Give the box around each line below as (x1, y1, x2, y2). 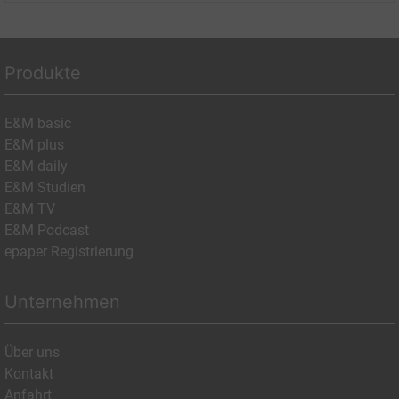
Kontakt (4, 365, 53, 383)
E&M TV (4, 200, 55, 218)
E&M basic (4, 115, 71, 133)
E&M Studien (4, 179, 85, 197)
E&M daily (4, 158, 68, 175)
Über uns (4, 344, 60, 362)
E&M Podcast (4, 222, 89, 240)
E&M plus (4, 136, 64, 154)
